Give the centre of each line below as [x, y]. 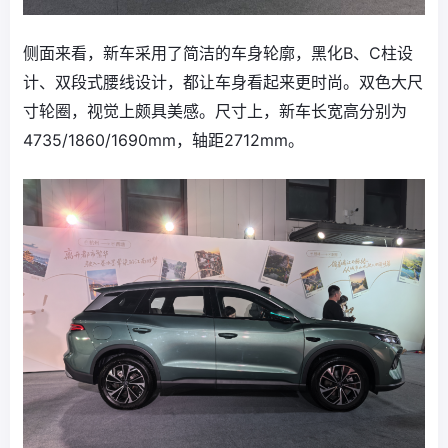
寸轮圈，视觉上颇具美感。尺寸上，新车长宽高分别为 [215, 111]
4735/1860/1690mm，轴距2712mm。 [163, 140]
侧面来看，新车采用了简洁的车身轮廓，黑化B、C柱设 [218, 53]
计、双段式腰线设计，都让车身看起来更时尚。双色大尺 [223, 82]
